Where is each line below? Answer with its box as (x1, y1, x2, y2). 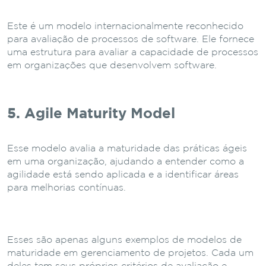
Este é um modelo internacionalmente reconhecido (7, 21, 243, 31)
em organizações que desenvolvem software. (7, 61, 217, 70)
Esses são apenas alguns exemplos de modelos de (7, 235, 242, 245)
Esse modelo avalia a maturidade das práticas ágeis (7, 144, 247, 153)
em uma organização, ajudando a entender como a (7, 157, 244, 166)
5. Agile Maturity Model (7, 107, 175, 121)
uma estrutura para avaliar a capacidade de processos (7, 47, 258, 57)
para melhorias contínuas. (7, 183, 126, 192)
